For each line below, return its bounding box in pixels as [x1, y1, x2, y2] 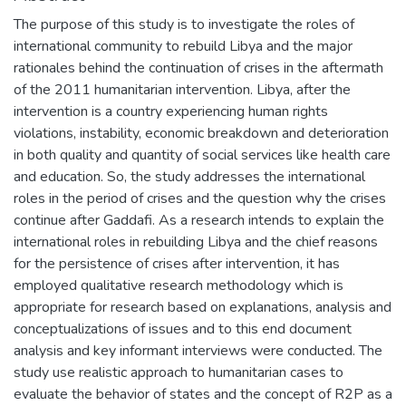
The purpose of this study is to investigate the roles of [14, 14, 354, 34]
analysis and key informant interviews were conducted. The [14, 340, 382, 361]
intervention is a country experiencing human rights [14, 101, 328, 121]
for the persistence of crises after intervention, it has [14, 253, 340, 274]
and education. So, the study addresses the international [14, 166, 365, 187]
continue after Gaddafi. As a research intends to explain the [14, 209, 384, 230]
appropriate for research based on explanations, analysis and [14, 296, 391, 317]
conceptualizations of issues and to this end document [14, 318, 352, 339]
